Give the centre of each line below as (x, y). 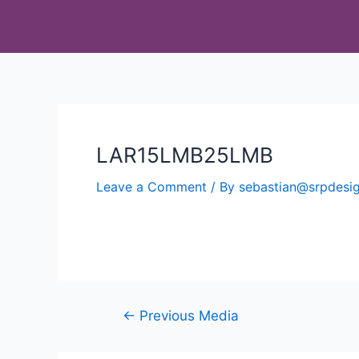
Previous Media (187, 315)
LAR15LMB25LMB (185, 155)
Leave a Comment (151, 187)
